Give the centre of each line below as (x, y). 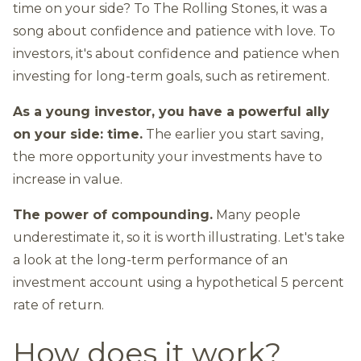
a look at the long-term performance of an (150, 260)
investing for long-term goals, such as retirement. (171, 76)
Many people (257, 215)
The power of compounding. (113, 215)
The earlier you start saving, (233, 134)
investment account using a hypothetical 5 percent (178, 282)
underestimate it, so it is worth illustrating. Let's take (179, 237)
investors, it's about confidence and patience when (176, 54)
